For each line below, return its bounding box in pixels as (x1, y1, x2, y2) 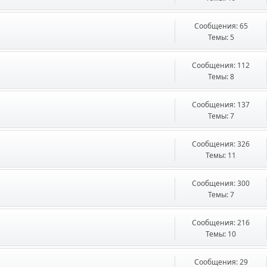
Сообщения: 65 (194, 21, 248, 31)
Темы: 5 (207, 32, 234, 42)
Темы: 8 (207, 72, 234, 82)
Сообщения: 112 (192, 60, 250, 70)
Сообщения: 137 (192, 100, 250, 110)
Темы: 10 (206, 229, 236, 239)
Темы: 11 (206, 150, 236, 160)
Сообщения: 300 (192, 178, 250, 188)
